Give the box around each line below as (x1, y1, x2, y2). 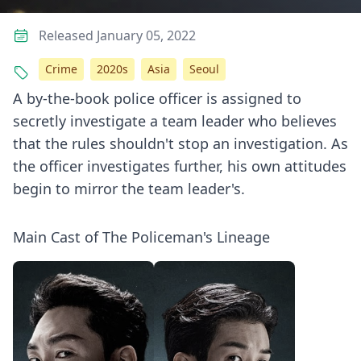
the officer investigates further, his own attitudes (13, 156, 346, 176)
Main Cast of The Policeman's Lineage (13, 227, 270, 247)
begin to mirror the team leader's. (13, 179, 245, 198)
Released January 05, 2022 (39, 27, 196, 44)
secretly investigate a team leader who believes (13, 111, 337, 131)
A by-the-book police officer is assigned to (13, 89, 301, 108)
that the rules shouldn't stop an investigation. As (13, 134, 348, 153)
